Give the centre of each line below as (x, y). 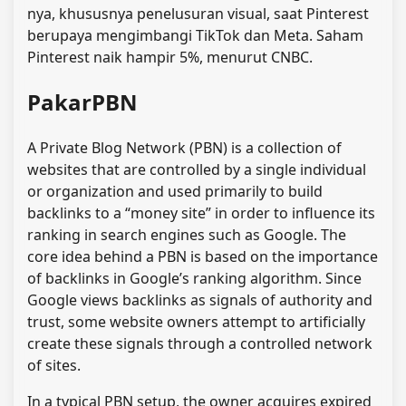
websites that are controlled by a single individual (197, 169)
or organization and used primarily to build (175, 191)
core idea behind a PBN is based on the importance (203, 256)
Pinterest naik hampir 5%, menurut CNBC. (170, 57)
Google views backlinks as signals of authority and (200, 300)
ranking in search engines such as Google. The (187, 234)
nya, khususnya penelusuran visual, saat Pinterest (198, 13)
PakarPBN (82, 101)
